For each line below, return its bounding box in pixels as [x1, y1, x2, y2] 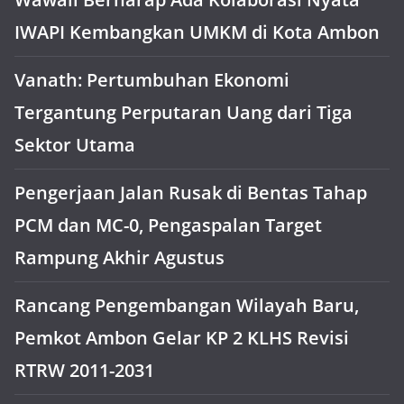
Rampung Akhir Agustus [14, 245, 225, 270]
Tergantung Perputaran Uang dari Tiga [14, 100, 353, 124]
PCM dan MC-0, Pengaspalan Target [14, 213, 322, 237]
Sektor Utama [14, 133, 135, 157]
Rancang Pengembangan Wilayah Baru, [14, 293, 359, 317]
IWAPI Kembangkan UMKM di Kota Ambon [14, 20, 380, 44]
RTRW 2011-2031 [14, 358, 154, 382]
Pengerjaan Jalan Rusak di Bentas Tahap [14, 180, 367, 205]
